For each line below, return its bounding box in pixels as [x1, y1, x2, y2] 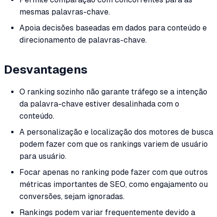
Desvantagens [4, 62, 88, 76]
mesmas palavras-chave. [19, 7, 110, 17]
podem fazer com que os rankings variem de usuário [19, 139, 208, 149]
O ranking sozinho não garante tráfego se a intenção [19, 87, 207, 97]
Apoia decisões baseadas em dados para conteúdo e [19, 23, 207, 33]
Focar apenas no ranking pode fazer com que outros [19, 168, 208, 177]
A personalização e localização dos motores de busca [19, 127, 213, 137]
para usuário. [19, 152, 66, 161]
